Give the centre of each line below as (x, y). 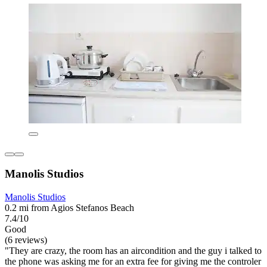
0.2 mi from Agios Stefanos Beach (69, 208)
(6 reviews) (26, 240)
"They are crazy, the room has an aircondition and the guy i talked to (133, 251)
